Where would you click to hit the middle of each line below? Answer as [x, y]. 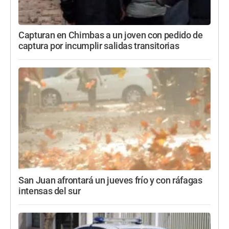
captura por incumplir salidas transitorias [99, 46]
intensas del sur [50, 191]
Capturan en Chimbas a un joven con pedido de [111, 35]
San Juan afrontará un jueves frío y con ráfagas [110, 181]
